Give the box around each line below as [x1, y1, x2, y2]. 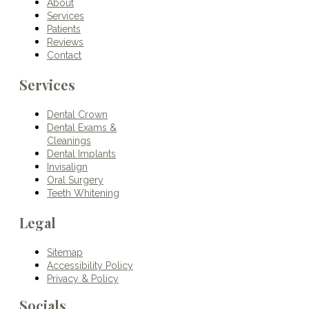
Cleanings [47, 134, 91, 146]
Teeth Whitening [47, 187, 119, 199]
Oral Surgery [47, 174, 103, 186]
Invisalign [47, 161, 88, 172]
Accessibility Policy [47, 259, 133, 271]
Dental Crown [47, 108, 108, 120]
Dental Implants [47, 148, 116, 159]
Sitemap [47, 246, 83, 258]
